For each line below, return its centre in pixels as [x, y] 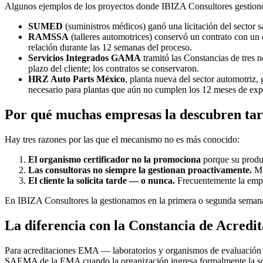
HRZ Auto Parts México [77, 79]
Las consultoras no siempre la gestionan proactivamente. [140, 170]
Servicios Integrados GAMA [85, 58]
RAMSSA [48, 37]
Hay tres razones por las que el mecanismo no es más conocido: [122, 139]
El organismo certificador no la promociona [114, 159]
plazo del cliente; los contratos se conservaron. [114, 69]
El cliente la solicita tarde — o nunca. [102, 180]
